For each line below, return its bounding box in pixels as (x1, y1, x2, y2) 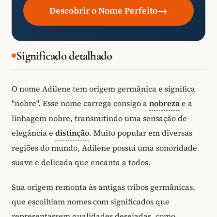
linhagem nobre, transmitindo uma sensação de (12, 112, 187, 124)
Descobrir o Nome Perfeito (49, 4, 157, 16)
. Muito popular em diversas (89, 127, 192, 138)
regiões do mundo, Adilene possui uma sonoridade (12, 142, 197, 153)
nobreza (149, 97, 180, 108)
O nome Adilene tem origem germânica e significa (12, 83, 195, 94)
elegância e (12, 127, 55, 138)
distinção (55, 127, 89, 138)
